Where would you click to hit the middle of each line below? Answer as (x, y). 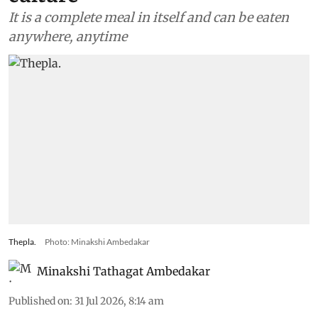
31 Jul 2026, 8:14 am (119, 301)
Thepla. (22, 241)
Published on (39, 301)
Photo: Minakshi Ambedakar (97, 241)
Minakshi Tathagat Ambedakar (124, 271)
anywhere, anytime (68, 37)
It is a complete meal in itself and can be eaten (149, 18)
